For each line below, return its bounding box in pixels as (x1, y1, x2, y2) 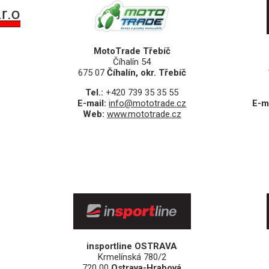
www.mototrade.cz (106, 109, 181, 120)
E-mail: (77, 98, 109, 109)
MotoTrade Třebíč (93, 46, 171, 57)
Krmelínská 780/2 (97, 252, 166, 263)
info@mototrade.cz (109, 98, 187, 109)
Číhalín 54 (113, 56, 151, 68)
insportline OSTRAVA (86, 241, 178, 252)
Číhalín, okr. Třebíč (106, 67, 186, 79)
